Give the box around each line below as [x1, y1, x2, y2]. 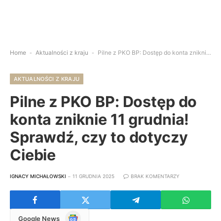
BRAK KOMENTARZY [131, 173, 180, 179]
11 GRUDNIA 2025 [73, 173, 114, 179]
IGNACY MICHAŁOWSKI [10, 173, 66, 179]
